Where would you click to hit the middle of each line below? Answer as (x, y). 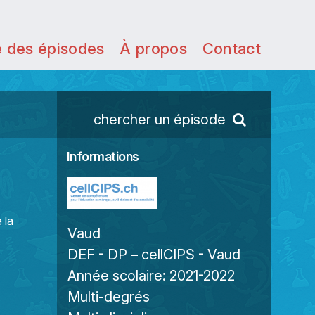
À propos (153, 49)
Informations (103, 156)
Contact (231, 49)
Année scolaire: (118, 276)
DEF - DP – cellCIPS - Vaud (154, 255)
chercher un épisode (160, 120)
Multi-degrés (109, 297)
